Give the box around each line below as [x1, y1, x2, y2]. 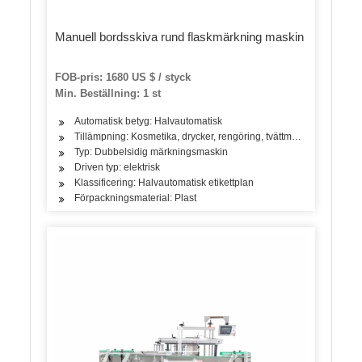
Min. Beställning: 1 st [55, 86, 162, 99]
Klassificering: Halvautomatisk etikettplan [74, 176, 255, 188]
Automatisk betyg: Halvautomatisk [74, 115, 223, 127]
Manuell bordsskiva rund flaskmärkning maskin [55, 29, 305, 44]
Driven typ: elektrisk [74, 161, 161, 173]
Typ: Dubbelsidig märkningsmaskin [74, 145, 229, 158]
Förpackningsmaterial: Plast [74, 192, 197, 204]
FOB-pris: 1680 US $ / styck [55, 70, 192, 83]
